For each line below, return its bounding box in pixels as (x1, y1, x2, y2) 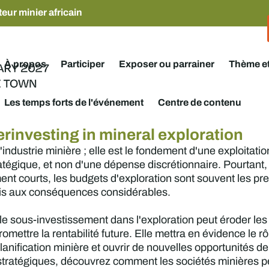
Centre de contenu (157, 95, 241, 109)
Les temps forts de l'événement (4, 95, 144, 109)
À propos (4, 56, 46, 71)
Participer (60, 56, 104, 71)
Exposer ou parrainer (118, 56, 214, 71)
